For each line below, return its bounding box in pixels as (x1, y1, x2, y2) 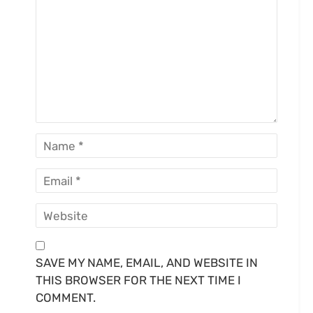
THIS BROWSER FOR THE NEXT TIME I (36, 273, 241, 287)
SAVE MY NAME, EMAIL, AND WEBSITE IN (36, 256, 258, 270)
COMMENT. (36, 291, 96, 305)
